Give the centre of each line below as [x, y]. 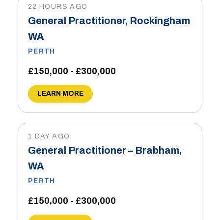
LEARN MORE [60, 94]
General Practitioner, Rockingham [109, 21]
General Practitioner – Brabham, [105, 150]
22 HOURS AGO [58, 7]
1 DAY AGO [49, 136]
